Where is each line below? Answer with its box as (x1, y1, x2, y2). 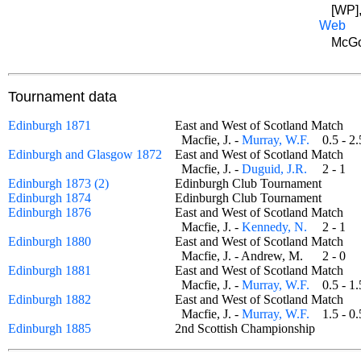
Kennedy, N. (242, 220, 307, 234)
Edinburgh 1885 (8, 322, 91, 335)
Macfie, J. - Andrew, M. (175, 249, 316, 263)
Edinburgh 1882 (8, 293, 91, 306)
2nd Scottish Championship (175, 322, 328, 335)
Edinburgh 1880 (8, 234, 91, 248)
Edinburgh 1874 (8, 191, 91, 205)
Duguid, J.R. (242, 162, 307, 176)
